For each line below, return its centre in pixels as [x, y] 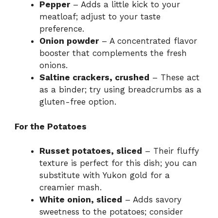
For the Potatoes [51, 126]
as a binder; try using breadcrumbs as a [120, 90]
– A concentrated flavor [148, 41]
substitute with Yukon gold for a [105, 175]
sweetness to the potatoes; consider [111, 212]
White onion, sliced [81, 200]
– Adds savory [152, 200]
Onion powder [69, 41]
